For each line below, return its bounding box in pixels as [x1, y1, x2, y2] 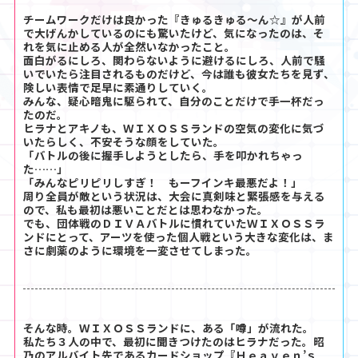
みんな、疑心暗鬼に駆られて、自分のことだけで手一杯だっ [23, 92, 324, 109]
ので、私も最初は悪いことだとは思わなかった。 [23, 201, 268, 217]
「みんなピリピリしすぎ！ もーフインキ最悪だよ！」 [23, 173, 302, 190]
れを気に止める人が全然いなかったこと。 [23, 38, 236, 54]
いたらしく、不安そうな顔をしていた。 [23, 133, 225, 149]
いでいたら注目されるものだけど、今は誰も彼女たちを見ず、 [23, 65, 335, 82]
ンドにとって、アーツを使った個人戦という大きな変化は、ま [23, 228, 334, 245]
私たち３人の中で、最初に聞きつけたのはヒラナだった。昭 [23, 332, 324, 349]
